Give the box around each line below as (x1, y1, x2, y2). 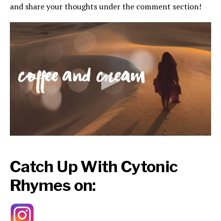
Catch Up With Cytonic (10, 157, 178, 176)
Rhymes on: (10, 176, 96, 195)
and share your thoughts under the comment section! (10, 1, 201, 12)
